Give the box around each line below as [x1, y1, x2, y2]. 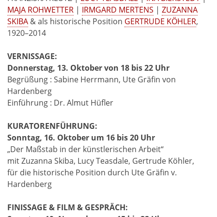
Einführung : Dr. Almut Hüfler [7, 97, 115, 108]
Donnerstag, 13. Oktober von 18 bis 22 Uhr [7, 62, 170, 74]
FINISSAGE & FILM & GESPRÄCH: [7, 202, 130, 213]
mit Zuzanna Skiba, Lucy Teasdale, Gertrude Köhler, [7, 155, 196, 167]
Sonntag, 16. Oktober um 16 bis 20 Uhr [7, 132, 155, 143]
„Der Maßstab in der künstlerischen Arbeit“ [7, 144, 164, 155]
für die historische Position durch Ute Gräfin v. [7, 167, 177, 178]
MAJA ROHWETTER [7, 4, 74, 15]
